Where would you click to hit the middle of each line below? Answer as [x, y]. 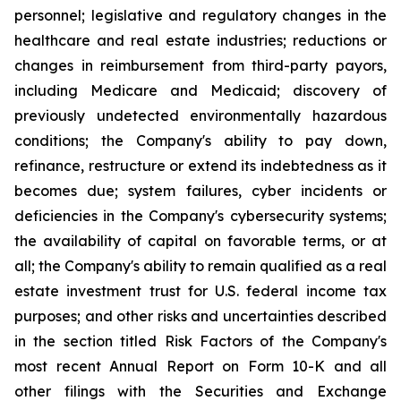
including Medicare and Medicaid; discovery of [200, 90]
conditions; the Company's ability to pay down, [200, 141]
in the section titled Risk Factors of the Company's [200, 341]
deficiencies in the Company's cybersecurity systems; [200, 216]
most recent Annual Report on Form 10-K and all [200, 366]
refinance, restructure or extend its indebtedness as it [200, 166]
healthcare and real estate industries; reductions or [200, 40]
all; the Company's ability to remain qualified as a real [200, 266]
